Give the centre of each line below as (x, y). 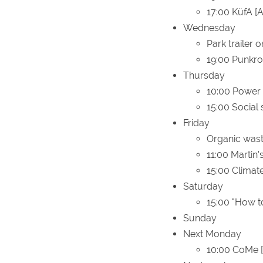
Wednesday (209, 28)
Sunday (200, 218)
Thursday (204, 75)
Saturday (203, 186)
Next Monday (212, 234)
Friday (196, 123)
